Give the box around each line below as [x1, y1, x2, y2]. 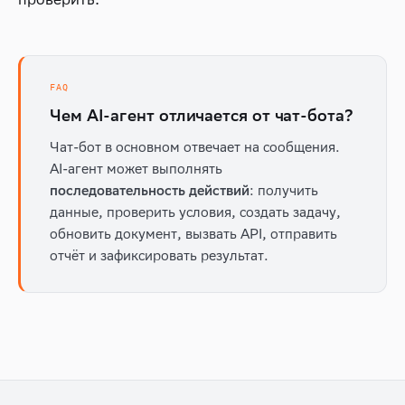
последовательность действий [50, 183, 250, 198]
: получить [250, 182, 318, 199]
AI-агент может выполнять [50, 160, 222, 177]
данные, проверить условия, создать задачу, [50, 203, 341, 221]
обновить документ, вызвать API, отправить [50, 225, 337, 242]
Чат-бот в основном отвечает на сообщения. [50, 138, 340, 155]
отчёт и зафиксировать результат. [50, 247, 268, 264]
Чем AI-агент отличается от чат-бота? [50, 106, 353, 125]
